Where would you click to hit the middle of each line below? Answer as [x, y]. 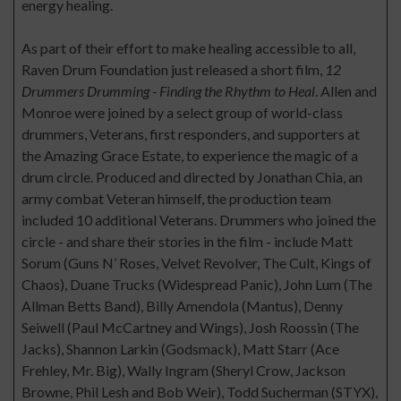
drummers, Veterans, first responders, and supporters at [191, 134]
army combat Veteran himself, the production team [176, 199]
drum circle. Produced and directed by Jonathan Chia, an [192, 177]
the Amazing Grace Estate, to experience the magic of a [190, 156]
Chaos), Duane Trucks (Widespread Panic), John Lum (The [197, 285]
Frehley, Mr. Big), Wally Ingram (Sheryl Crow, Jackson [183, 371]
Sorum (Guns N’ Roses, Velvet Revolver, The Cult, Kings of [196, 263]
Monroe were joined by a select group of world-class [182, 113]
